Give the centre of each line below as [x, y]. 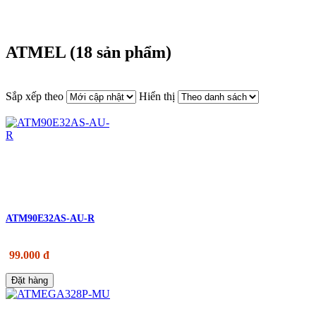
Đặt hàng [30, 280]
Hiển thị [157, 96]
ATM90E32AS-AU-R [50, 218]
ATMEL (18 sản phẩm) [89, 52]
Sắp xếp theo [35, 96]
